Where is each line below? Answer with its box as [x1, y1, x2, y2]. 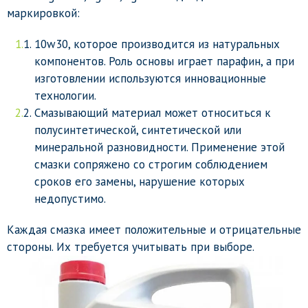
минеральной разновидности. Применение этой [34, 139, 285, 155]
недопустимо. [34, 190, 106, 206]
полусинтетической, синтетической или [34, 122, 241, 137]
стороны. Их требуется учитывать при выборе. [7, 239, 254, 254]
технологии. [34, 87, 96, 103]
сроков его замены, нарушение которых [34, 173, 245, 189]
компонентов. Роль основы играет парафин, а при [34, 53, 294, 69]
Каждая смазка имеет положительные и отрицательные [7, 221, 301, 237]
